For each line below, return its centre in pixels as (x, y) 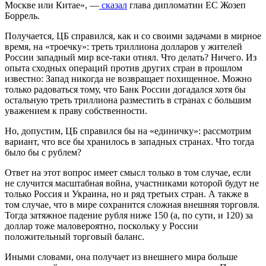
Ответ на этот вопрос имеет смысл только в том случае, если (128, 173)
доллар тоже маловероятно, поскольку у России (102, 226)
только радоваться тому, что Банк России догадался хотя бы (125, 90)
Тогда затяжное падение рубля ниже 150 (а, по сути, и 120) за (129, 216)
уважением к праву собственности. (76, 111)
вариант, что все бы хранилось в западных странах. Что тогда (129, 142)
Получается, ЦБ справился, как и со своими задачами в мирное (133, 36)
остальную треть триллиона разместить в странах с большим (128, 100)
